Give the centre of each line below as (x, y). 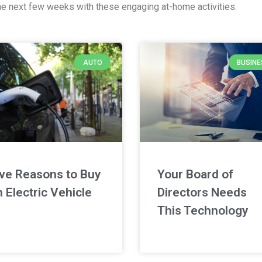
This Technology (203, 211)
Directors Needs (202, 193)
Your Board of (195, 175)
